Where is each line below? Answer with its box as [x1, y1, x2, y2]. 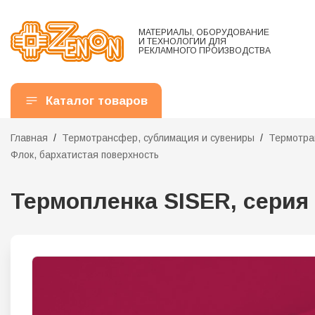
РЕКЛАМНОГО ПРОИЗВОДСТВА [139, 45, 271, 56]
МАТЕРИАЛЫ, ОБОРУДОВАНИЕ [139, 27, 269, 37]
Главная [11, 132, 48, 144]
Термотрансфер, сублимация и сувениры [62, 132, 255, 144]
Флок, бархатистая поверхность [11, 149, 159, 161]
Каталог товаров [46, 94, 148, 108]
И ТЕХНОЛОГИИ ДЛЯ [139, 36, 226, 46]
